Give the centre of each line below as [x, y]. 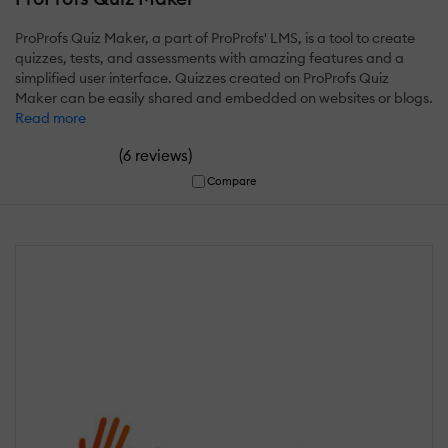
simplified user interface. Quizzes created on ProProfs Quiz [202, 78]
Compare [232, 181]
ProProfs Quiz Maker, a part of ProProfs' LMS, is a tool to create [215, 38]
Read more [50, 118]
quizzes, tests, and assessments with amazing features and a [209, 58]
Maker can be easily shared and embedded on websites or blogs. [224, 98]
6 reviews [155, 156]
